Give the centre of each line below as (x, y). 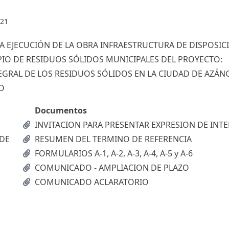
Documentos (61, 110)
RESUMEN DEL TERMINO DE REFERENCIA (113, 139)
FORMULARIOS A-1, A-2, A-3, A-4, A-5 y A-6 (114, 153)
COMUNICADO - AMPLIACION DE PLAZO (112, 168)
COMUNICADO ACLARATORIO (92, 182)
